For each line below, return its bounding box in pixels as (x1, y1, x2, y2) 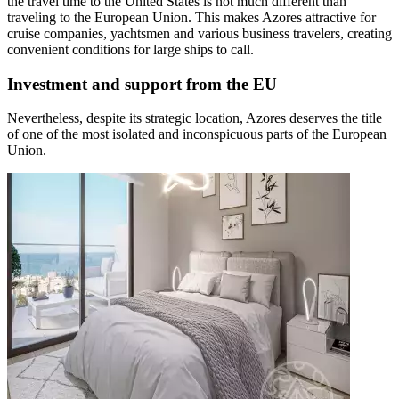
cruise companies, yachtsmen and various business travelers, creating (7, 25, 392, 41)
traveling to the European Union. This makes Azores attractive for (7, 9, 376, 25)
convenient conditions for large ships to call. (7, 41, 254, 57)
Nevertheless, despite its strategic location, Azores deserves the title (7, 110, 382, 126)
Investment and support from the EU (7, 74, 277, 94)
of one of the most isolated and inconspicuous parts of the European (7, 126, 387, 142)
